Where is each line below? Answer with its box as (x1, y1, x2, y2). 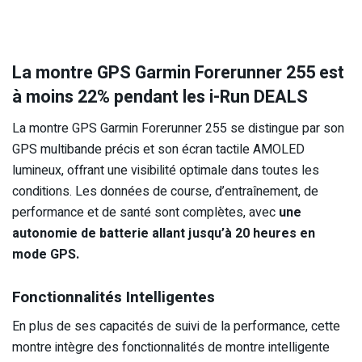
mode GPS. (12, 245, 79, 265)
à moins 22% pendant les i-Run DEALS (12, 84, 308, 111)
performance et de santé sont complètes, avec (12, 203, 279, 223)
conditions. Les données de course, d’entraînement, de (12, 182, 318, 202)
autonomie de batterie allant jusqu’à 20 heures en (12, 224, 315, 244)
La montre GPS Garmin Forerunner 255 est (12, 60, 344, 86)
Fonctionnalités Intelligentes (12, 285, 215, 309)
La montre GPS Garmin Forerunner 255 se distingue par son (12, 119, 344, 139)
